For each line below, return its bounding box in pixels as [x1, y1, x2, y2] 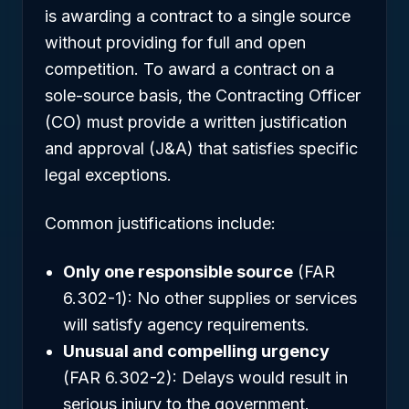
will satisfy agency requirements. [63, 315, 309, 334]
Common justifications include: [45, 214, 276, 233]
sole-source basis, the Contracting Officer [45, 86, 361, 105]
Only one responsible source [63, 262, 293, 281]
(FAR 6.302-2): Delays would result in [63, 368, 348, 387]
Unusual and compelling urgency [63, 341, 330, 361]
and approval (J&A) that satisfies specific [45, 139, 358, 158]
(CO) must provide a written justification [45, 112, 347, 131]
